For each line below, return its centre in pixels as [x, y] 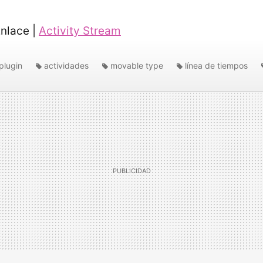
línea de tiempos [216, 65]
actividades [66, 65]
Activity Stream [80, 31]
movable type [137, 65]
